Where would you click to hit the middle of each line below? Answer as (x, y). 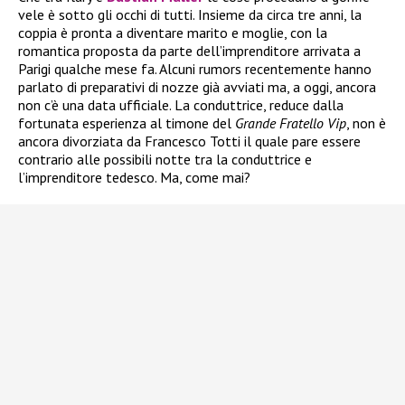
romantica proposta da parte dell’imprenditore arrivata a (189, 51)
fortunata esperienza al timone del (127, 123)
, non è (366, 123)
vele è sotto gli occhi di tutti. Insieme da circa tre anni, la (190, 15)
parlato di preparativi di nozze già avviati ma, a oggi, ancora (197, 87)
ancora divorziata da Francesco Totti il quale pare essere (189, 141)
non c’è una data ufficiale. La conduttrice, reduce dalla (181, 105)
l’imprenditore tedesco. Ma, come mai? (134, 178)
